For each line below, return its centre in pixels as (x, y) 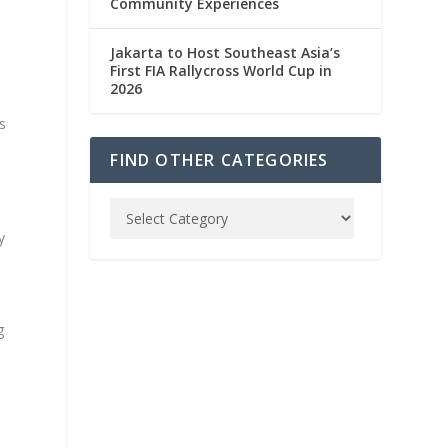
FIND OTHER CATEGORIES (219, 160)
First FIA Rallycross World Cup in (221, 71)
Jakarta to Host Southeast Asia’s (225, 53)
